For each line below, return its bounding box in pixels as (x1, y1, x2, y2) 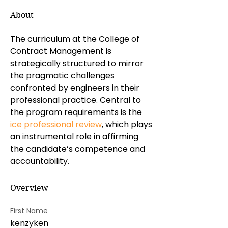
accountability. (10, 155, 69, 167)
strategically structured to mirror (10, 58, 144, 69)
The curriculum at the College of (10, 33, 139, 45)
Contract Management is (10, 45, 111, 57)
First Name (10, 206, 48, 216)
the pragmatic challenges (10, 70, 115, 81)
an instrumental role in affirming (10, 131, 138, 142)
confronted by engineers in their (10, 82, 139, 94)
